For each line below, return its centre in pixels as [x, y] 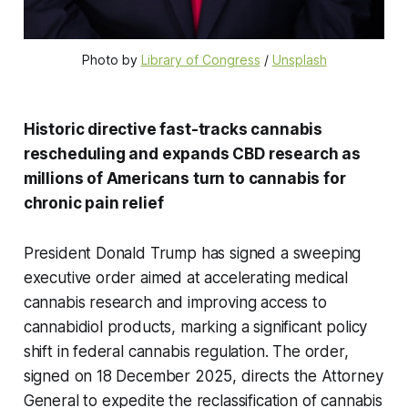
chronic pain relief [93, 203]
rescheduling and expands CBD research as [192, 153]
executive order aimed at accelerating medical [186, 277]
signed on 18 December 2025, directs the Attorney [203, 376]
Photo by [111, 59]
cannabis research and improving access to [175, 302]
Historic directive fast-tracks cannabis [173, 129]
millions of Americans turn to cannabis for [184, 178]
